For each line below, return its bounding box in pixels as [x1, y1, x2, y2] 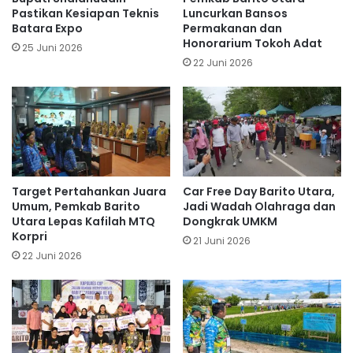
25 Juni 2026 [22, 41, 83, 55]
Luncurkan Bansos [183, 6, 288, 22]
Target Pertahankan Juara [12, 183, 166, 199]
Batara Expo [12, 20, 83, 37]
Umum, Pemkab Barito [12, 198, 140, 214]
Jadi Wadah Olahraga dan [183, 198, 336, 214]
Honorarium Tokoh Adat [183, 35, 322, 52]
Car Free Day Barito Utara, [183, 183, 335, 199]
